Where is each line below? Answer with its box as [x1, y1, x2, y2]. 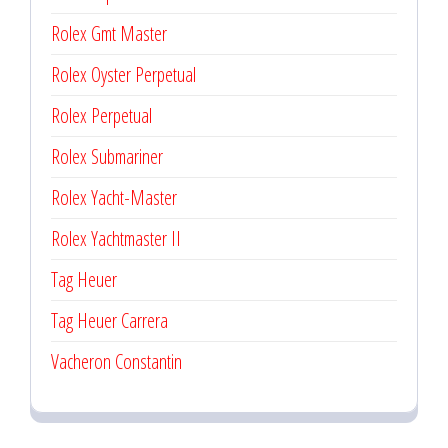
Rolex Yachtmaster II [51, 225, 181, 252]
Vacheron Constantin [51, 348, 182, 375]
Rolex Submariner [51, 143, 163, 170]
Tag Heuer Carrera [51, 307, 168, 334]
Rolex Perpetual [51, 102, 152, 129]
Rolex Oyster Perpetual [51, 61, 196, 88]
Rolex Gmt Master [51, 20, 167, 47]
